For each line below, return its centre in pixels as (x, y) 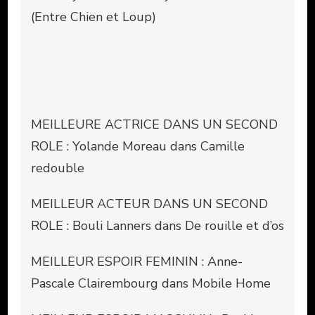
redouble (58, 168)
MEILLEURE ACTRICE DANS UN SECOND (154, 124)
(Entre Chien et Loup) (94, 17)
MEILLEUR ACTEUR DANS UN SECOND (149, 204)
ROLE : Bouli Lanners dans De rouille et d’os (157, 225)
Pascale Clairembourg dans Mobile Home (151, 283)
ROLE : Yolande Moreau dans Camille (138, 146)
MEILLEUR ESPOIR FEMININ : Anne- (137, 261)
